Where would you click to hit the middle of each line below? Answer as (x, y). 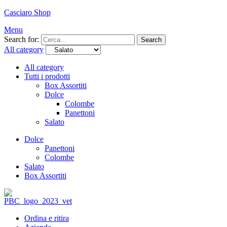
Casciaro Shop (27, 12)
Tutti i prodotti (47, 76)
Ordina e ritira (47, 218)
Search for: (22, 39)
